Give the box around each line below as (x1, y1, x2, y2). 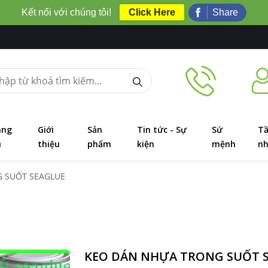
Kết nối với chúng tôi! (22, 7, 111, 17)
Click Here (129, 7, 175, 17)
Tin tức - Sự (137, 124, 187, 135)
